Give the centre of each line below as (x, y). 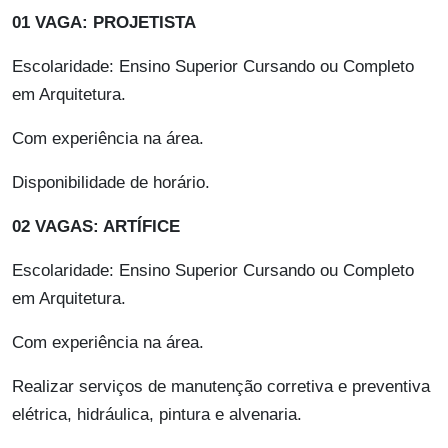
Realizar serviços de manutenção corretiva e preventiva (221, 387)
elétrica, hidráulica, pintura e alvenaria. (157, 415)
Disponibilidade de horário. (111, 183)
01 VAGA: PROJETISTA (104, 23)
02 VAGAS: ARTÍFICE (96, 227)
